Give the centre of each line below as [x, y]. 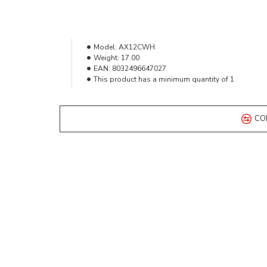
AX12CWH [136, 47]
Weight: [106, 58]
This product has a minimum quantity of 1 [164, 79]
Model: [105, 47]
